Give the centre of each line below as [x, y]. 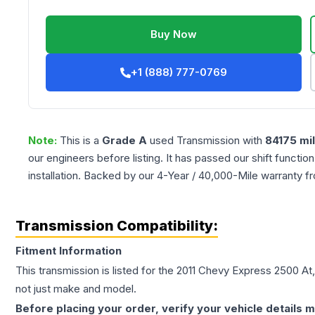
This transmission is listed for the [96, 271]
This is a [81, 141]
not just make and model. [76, 289]
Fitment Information [69, 251]
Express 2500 [265, 271]
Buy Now [174, 34]
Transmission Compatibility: [117, 226]
